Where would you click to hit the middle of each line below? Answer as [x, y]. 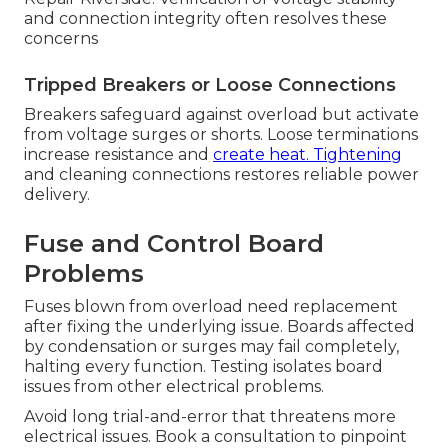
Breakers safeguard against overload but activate [221, 115]
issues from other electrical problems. [174, 387]
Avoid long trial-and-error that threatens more [210, 417]
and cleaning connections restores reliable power [221, 175]
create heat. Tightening [307, 155]
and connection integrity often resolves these [205, 19]
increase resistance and [118, 155]
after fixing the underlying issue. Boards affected [219, 327]
